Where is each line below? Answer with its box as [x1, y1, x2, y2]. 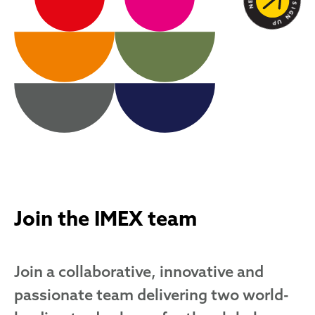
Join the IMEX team [14, 210, 197, 231]
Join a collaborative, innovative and [14, 264, 264, 281]
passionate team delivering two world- [14, 288, 289, 304]
